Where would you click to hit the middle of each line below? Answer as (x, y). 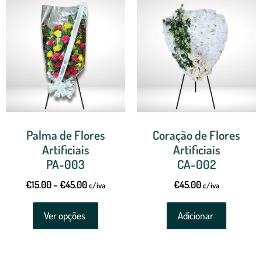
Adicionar (196, 215)
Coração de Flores (196, 135)
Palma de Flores (65, 135)
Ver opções (65, 215)
